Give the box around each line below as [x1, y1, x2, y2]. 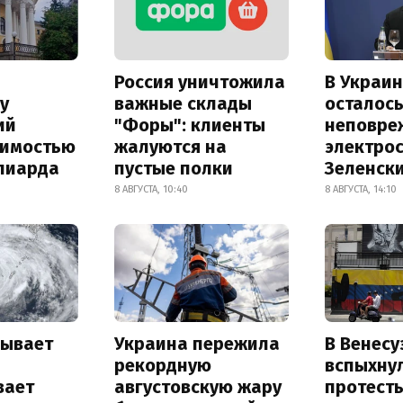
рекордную [113, 354, 211, 377]
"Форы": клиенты [113, 114, 265, 137]
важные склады [113, 93, 252, 115]
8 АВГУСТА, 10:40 [113, 184, 188, 196]
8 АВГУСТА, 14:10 [325, 184, 398, 196]
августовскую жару [113, 376, 282, 399]
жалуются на [113, 136, 227, 158]
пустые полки [113, 157, 233, 180]
